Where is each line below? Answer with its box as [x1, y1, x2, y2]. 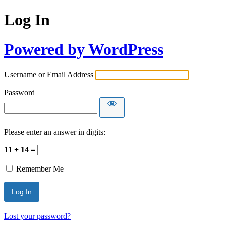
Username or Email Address [4, 70, 93, 79]
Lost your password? [4, 212, 71, 221]
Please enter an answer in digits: [4, 128, 105, 137]
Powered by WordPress [4, 40, 163, 59]
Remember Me [16, 164, 64, 174]
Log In [4, 11, 50, 29]
